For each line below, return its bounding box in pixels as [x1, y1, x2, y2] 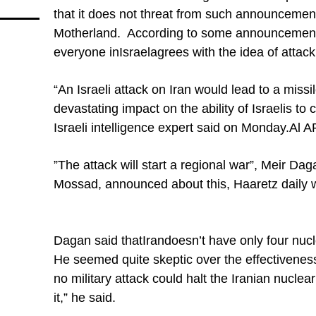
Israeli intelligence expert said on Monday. [54, 121, 289, 135]
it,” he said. [54, 291, 116, 305]
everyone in [54, 45, 119, 59]
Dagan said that [54, 233, 142, 248]
